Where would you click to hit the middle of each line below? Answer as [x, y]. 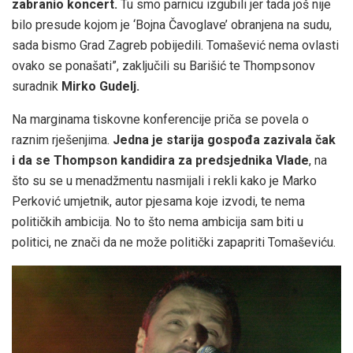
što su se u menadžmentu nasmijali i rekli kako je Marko [164, 181]
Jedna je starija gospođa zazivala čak [224, 140]
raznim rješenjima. [62, 140]
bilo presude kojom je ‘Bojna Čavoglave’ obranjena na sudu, [172, 25]
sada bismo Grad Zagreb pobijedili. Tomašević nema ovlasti [175, 46]
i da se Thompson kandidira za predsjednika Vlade [160, 161]
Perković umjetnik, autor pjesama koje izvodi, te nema [158, 202]
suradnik [37, 87]
